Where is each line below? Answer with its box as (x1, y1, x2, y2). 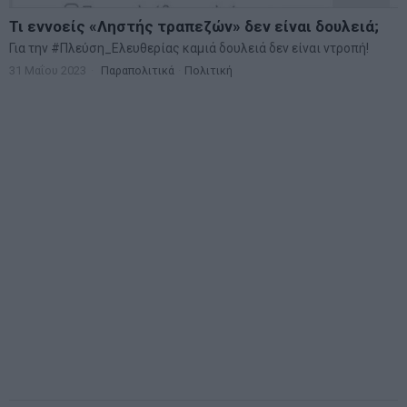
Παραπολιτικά (101, 64, 174, 78)
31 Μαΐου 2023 (9, 64, 86, 78)
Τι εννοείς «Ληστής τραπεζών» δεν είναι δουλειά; (9, 17, 379, 36)
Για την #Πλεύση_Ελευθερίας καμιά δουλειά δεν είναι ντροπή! (9, 41, 369, 56)
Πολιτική (184, 64, 233, 78)
